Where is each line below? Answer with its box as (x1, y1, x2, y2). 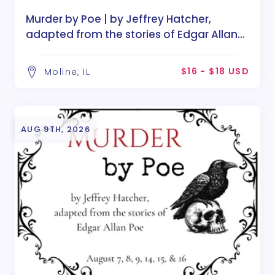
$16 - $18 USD (180, 65, 249, 78)
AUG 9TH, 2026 (21, 123, 90, 136)
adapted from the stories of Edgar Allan (26, 27, 238, 42)
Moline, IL (44, 66, 90, 79)
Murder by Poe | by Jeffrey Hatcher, (26, 12, 211, 27)
